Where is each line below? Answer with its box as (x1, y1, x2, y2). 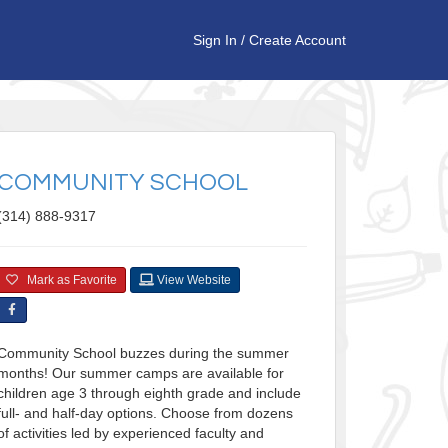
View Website (153, 273, 231, 288)
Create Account (249, 32, 346, 48)
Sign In (193, 32, 237, 48)
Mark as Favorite (17, 273, 117, 288)
